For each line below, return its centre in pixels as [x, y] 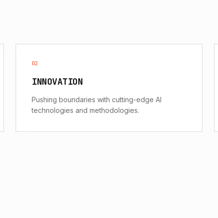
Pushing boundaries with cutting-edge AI [97, 99]
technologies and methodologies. [85, 110]
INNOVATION [57, 81]
